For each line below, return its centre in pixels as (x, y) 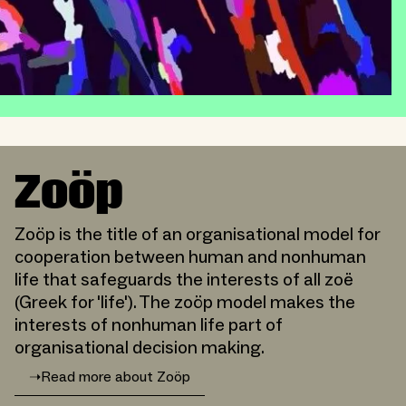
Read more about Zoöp (116, 377)
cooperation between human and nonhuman (190, 257)
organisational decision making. (140, 348)
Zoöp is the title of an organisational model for (198, 234)
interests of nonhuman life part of (149, 325)
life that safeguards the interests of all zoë (184, 280)
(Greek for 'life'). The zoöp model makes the (185, 302)
